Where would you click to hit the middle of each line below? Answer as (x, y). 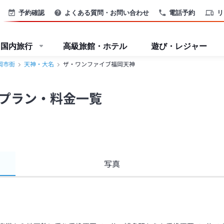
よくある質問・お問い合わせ (107, 12)
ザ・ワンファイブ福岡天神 (99, 64)
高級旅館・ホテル (95, 46)
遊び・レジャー (179, 46)
